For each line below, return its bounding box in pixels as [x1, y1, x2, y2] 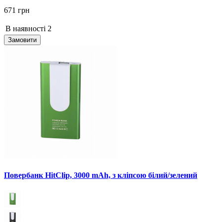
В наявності [5, 24, 46, 33]
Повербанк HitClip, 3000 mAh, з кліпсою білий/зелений [4, 170, 197, 179]
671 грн [4, 6, 30, 15]
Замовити [8, 36, 37, 44]
